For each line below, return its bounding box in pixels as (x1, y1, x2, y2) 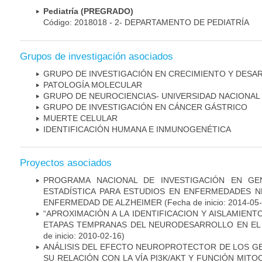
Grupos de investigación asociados (20, 50, 173, 62)
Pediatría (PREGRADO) (43, 6, 133, 16)
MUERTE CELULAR (43, 113, 118, 123)
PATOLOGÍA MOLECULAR (43, 80, 142, 89)
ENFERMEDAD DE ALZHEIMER (43, 197, 162, 207)
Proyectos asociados (20, 157, 112, 168)
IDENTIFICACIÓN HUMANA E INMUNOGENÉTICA (43, 124, 231, 134)
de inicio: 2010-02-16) (43, 230, 125, 240)
